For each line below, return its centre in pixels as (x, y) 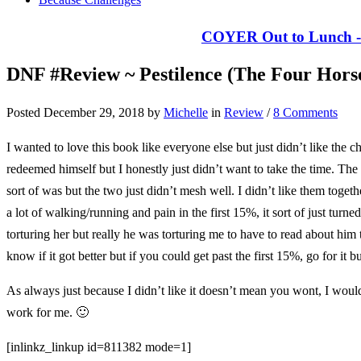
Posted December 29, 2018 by (85, 112)
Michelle (186, 112)
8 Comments (305, 112)
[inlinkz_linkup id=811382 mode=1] (99, 346)
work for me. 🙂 (48, 312)
